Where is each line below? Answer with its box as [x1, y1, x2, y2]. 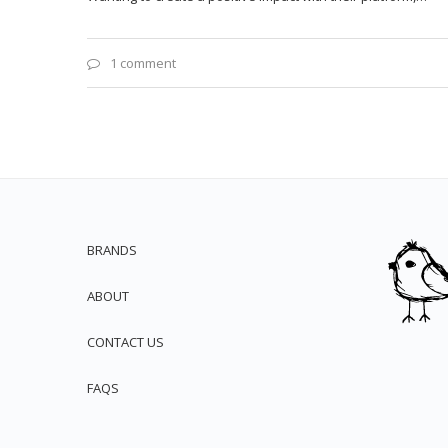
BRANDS [87, 241, 137, 260]
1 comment [110, 54, 176, 73]
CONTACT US [87, 333, 164, 352]
